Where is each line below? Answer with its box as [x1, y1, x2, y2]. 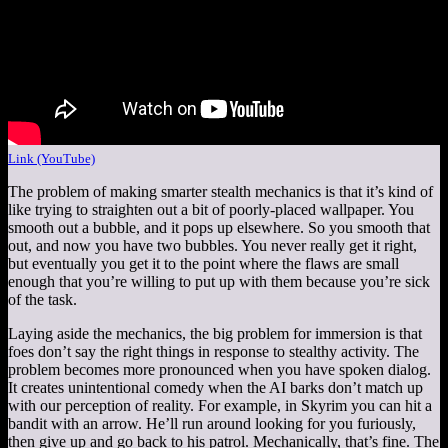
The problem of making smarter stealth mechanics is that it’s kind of [8, 182, 433, 200]
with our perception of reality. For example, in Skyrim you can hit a [8, 396, 432, 414]
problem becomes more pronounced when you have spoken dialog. [8, 360, 431, 378]
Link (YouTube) [8, 150, 95, 166]
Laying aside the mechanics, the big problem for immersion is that [8, 324, 422, 342]
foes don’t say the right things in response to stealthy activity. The [8, 342, 419, 360]
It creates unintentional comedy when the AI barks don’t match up [8, 378, 423, 396]
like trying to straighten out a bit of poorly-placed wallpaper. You [8, 200, 414, 218]
